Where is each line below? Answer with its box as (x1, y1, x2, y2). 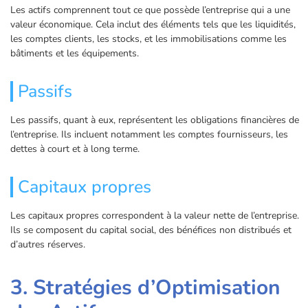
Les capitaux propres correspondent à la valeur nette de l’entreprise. (10, 209, 299, 223)
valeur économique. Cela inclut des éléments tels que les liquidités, (10, 18, 296, 32)
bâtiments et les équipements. (10, 47, 139, 60)
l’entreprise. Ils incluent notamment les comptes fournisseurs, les (10, 128, 288, 142)
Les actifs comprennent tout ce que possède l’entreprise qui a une (10, 3, 290, 17)
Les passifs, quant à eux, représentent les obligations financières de (10, 113, 299, 127)
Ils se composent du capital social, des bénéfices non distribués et (10, 223, 291, 237)
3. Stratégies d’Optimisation (10, 274, 280, 302)
